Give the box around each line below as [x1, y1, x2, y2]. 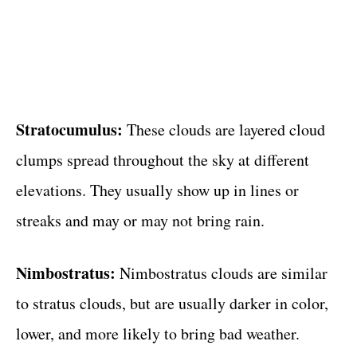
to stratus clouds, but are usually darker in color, [16, 292, 328, 314]
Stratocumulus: [16, 117, 123, 141]
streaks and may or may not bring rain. [16, 209, 265, 231]
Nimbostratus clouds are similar [116, 261, 328, 284]
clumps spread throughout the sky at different [16, 148, 309, 171]
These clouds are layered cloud [123, 118, 325, 140]
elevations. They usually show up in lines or [16, 178, 299, 201]
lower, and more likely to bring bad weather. [16, 322, 300, 344]
